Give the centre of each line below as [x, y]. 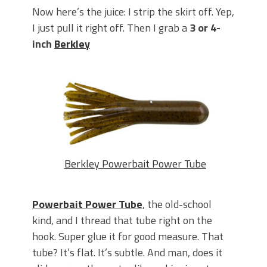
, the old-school [177, 204]
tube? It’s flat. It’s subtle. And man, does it [127, 253]
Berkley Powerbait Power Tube [135, 163]
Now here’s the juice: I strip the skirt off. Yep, [133, 12]
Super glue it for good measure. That [141, 237]
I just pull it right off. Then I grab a [111, 28]
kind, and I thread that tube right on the [122, 221]
